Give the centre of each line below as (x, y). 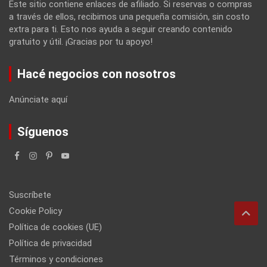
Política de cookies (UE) (55, 227)
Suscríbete (30, 195)
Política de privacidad (50, 243)
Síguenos (43, 131)
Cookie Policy (35, 211)
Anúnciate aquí (38, 99)
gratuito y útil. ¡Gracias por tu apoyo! (81, 41)
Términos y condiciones (56, 259)
